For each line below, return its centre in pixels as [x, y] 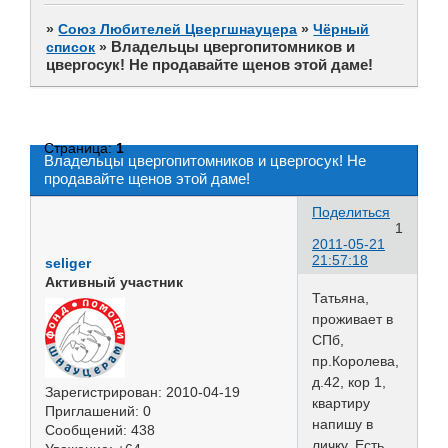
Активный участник [114, 281]
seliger [68, 262]
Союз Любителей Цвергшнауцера [178, 28]
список [71, 46]
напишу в [342, 423]
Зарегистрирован [101, 391]
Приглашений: [92, 410]
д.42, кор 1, [349, 381]
